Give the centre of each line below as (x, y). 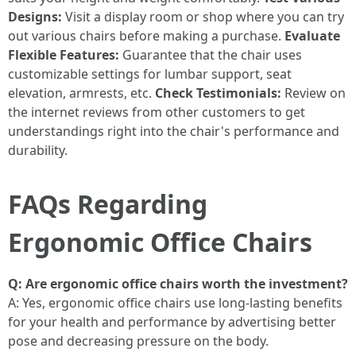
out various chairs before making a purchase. (146, 35)
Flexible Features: (64, 54)
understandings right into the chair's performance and (174, 131)
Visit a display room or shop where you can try (203, 16)
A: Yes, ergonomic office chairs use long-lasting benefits (175, 302)
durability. (38, 150)
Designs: (35, 16)
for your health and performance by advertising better (172, 321)
